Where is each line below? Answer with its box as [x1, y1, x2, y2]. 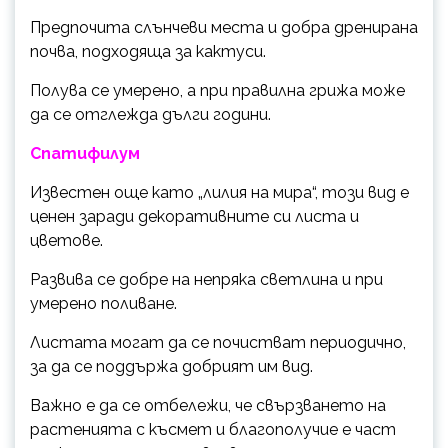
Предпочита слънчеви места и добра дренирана [30, 18, 418, 38]
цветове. [30, 231, 103, 251]
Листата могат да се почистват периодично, [30, 333, 406, 353]
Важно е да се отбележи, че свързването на [30, 396, 386, 416]
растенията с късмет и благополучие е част [30, 420, 396, 440]
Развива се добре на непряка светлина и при [30, 270, 383, 290]
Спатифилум [30, 144, 140, 164]
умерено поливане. [30, 294, 177, 314]
